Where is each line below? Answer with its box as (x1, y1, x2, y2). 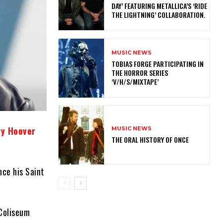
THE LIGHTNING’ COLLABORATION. (111, 9, 205, 20)
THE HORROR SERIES (111, 67, 168, 78)
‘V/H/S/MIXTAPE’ (111, 76, 160, 87)
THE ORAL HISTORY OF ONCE (111, 134, 189, 145)
